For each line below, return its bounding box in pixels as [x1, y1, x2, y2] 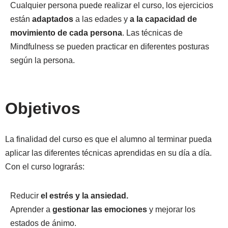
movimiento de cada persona [10, 28, 122, 37]
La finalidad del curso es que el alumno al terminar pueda [5, 135, 212, 144]
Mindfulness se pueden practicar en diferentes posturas [10, 42, 209, 51]
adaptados [32, 15, 75, 23]
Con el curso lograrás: [5, 162, 84, 171]
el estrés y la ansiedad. [41, 191, 128, 200]
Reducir [10, 191, 41, 200]
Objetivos [5, 99, 80, 118]
